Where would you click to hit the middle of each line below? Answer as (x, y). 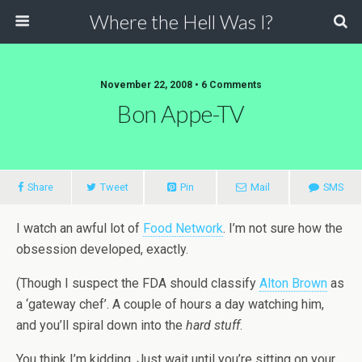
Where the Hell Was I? (181, 21)
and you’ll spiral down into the (101, 325)
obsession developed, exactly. (102, 249)
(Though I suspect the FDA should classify (138, 283)
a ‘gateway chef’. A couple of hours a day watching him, (170, 304)
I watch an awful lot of (80, 228)
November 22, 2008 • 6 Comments (181, 85)
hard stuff (213, 325)
